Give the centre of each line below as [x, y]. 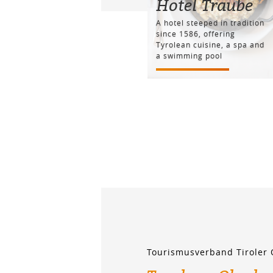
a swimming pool [189, 55]
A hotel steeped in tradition [210, 22]
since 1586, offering [195, 33]
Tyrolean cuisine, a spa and [210, 44]
